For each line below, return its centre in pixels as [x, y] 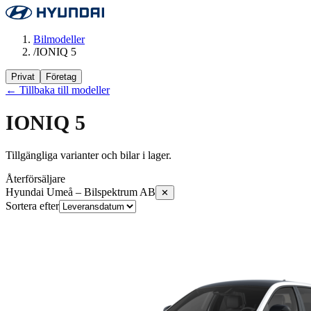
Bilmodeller [59, 39]
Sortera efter [32, 206]
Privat [23, 77]
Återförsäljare [35, 179]
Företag [61, 77]
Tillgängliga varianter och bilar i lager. [89, 155]
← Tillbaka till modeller [58, 90]
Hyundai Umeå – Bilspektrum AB [81, 192]
